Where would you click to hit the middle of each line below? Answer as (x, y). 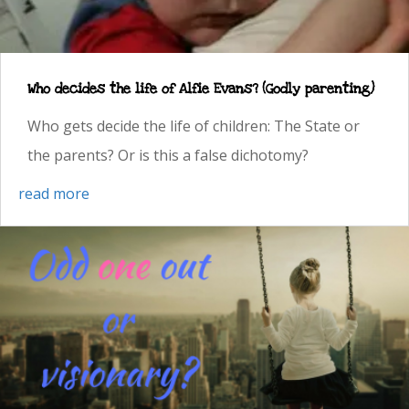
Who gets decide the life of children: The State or (194, 126)
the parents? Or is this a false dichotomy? (168, 155)
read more (54, 193)
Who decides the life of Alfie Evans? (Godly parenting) (201, 88)
